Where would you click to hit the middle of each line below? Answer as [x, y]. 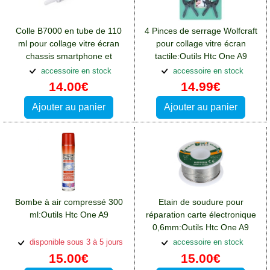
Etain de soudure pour [201, 202]
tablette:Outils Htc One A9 [69, 68]
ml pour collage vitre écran [69, 43]
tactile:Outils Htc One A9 [201, 56]
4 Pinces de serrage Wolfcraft [201, 30]
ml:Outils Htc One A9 [69, 215]
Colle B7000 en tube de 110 [69, 30]
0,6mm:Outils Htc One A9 [201, 228]
